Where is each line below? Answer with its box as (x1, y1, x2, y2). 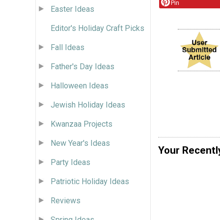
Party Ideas (51, 157, 90, 167)
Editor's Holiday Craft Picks (51, 23, 144, 33)
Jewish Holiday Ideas (51, 100, 125, 110)
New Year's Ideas (51, 138, 110, 148)
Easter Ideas (51, 4, 94, 14)
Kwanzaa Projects (51, 119, 112, 129)
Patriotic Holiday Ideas (51, 176, 129, 186)
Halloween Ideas (51, 81, 109, 90)
